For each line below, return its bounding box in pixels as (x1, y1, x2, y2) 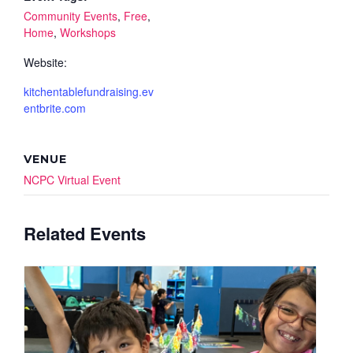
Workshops (60, 24, 116, 40)
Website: (24, 54, 67, 70)
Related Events (24, 220, 146, 246)
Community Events (24, 7, 117, 24)
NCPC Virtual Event (24, 171, 121, 188)
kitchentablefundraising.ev (24, 83, 154, 99)
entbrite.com (24, 99, 86, 116)
